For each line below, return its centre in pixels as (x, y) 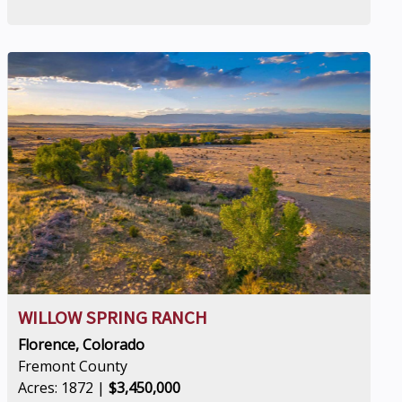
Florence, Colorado (82, 345)
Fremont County (73, 366)
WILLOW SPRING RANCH (113, 318)
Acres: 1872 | (64, 388)
